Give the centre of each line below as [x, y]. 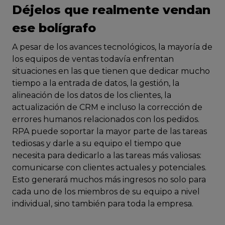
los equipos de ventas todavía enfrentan [93, 59]
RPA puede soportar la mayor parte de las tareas [109, 132]
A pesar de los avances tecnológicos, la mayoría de [112, 47]
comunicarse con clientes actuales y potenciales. [109, 168]
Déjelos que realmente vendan [111, 10]
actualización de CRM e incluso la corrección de [107, 107]
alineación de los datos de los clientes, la [92, 95]
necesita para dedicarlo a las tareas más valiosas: [107, 156]
